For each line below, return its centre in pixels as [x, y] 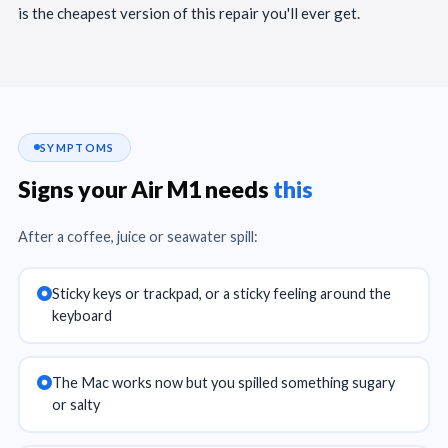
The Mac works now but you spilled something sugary [223, 382]
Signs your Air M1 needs [145, 188]
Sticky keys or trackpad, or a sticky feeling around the [221, 293]
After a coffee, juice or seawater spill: [138, 236]
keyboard [81, 315]
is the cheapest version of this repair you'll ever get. [189, 13]
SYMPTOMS [77, 147]
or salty [75, 404]
